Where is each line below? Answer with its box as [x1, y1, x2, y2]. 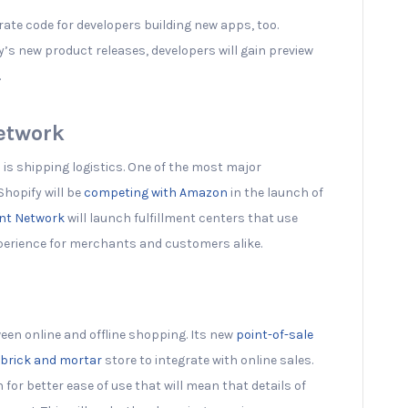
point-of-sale [236, 326, 313, 342]
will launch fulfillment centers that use [65, 209, 298, 226]
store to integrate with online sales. [102, 352, 313, 368]
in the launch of [228, 184, 323, 200]
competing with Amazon [84, 184, 228, 200]
